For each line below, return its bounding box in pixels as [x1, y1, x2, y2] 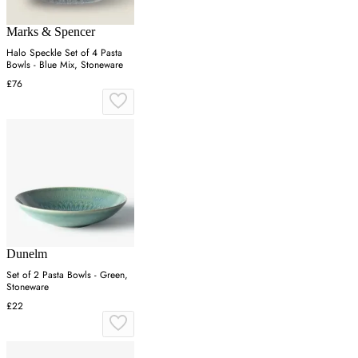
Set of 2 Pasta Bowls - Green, [6, 268, 128, 283]
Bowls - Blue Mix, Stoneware [6, 58, 123, 73]
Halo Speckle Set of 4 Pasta [6, 46, 122, 61]
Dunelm [6, 247, 47, 261]
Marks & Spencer [6, 25, 95, 39]
